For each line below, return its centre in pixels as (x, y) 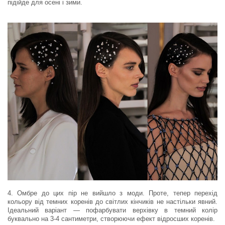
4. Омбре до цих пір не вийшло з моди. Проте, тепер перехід (113, 193)
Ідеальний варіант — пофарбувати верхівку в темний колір (113, 210)
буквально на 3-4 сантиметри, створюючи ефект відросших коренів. (111, 218)
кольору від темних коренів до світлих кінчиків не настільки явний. (113, 201)
